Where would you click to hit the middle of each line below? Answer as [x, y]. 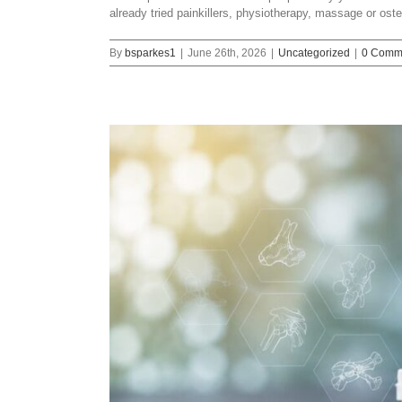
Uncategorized [314, 53]
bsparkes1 [150, 53]
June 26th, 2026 [227, 53]
